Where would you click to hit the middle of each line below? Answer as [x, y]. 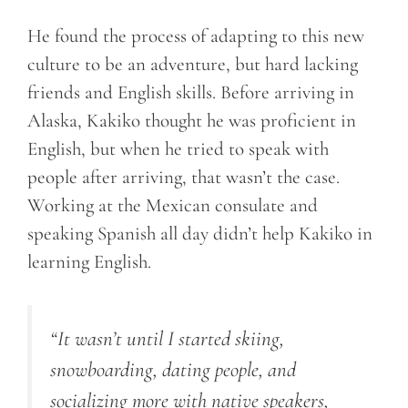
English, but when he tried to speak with [178, 149]
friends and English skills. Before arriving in [191, 93]
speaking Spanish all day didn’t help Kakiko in [200, 234]
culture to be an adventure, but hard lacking [193, 65]
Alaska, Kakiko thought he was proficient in [192, 121]
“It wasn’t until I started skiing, [167, 338]
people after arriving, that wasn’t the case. [184, 178]
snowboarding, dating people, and [173, 369]
